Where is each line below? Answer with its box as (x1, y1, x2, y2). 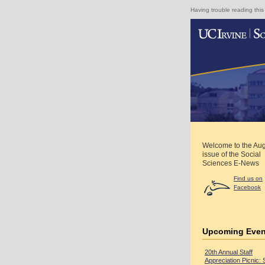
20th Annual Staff (205, 248, 253, 256)
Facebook (234, 184, 261, 190)
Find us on (234, 175, 263, 182)
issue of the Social (202, 150, 261, 159)
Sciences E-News (202, 159, 259, 167)
